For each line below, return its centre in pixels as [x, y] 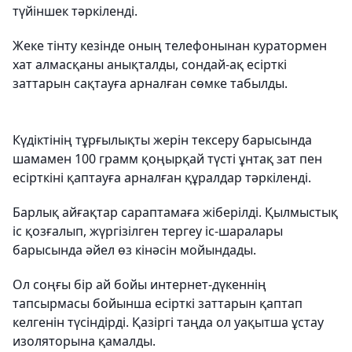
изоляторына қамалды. [84, 341]
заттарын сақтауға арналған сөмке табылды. [150, 83]
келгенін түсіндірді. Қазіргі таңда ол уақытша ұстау [168, 322]
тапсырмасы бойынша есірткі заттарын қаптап [158, 303]
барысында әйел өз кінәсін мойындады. [134, 250]
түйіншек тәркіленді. [75, 11]
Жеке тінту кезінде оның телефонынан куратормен [170, 46]
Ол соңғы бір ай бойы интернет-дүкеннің [139, 284]
